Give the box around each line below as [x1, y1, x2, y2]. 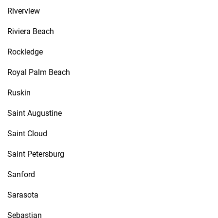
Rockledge [7, 47, 43, 56]
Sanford [7, 170, 35, 179]
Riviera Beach [7, 27, 54, 36]
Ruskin [7, 88, 31, 97]
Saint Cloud [7, 129, 47, 138]
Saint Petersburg [7, 149, 64, 159]
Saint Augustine [7, 109, 62, 118]
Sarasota [7, 190, 38, 200]
